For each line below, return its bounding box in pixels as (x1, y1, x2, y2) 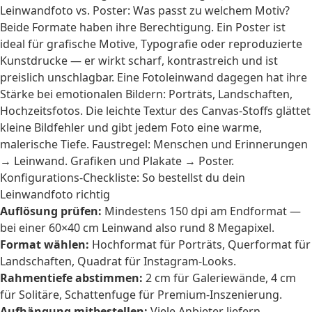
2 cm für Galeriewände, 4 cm (143, 270, 296, 286)
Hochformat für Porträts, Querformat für (89, 237, 311, 252)
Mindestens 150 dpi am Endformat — (102, 203, 301, 219)
